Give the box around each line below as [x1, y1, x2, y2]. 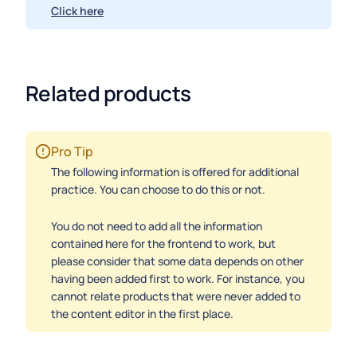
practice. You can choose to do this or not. [51, 182, 265, 197]
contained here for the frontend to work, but [51, 236, 276, 251]
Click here [51, 3, 104, 18]
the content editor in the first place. [51, 306, 233, 321]
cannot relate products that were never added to [51, 288, 300, 304]
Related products [25, 79, 191, 108]
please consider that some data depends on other [51, 253, 304, 269]
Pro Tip [51, 143, 93, 160]
